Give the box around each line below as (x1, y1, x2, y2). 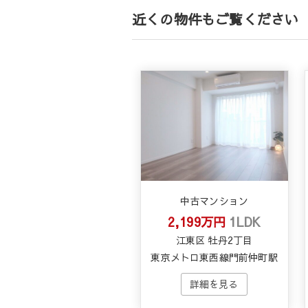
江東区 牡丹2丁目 (175, 232, 253, 247)
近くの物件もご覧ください (132, 9, 299, 28)
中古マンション (179, 193, 249, 208)
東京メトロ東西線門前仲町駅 (151, 250, 278, 264)
